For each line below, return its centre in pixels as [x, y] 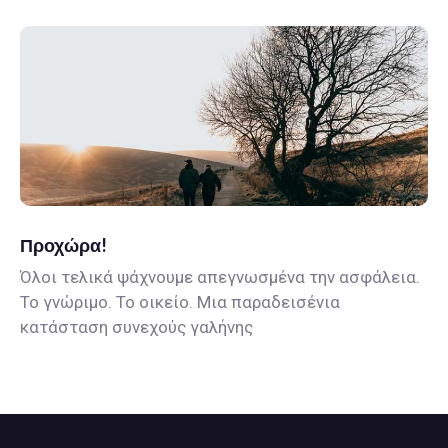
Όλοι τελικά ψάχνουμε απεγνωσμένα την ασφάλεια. [220, 277]
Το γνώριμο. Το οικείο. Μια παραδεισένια [180, 302]
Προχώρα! [63, 245]
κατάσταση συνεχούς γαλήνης [136, 327]
